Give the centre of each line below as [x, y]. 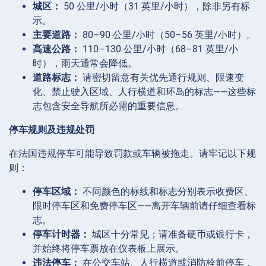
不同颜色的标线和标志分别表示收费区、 [167, 191]
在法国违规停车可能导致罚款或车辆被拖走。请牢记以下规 [132, 153]
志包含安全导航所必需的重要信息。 [109, 106]
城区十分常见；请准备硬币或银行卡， [172, 234]
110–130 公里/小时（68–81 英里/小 [159, 49]
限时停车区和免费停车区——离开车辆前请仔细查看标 [144, 205]
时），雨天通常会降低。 [85, 63]
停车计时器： [61, 234]
